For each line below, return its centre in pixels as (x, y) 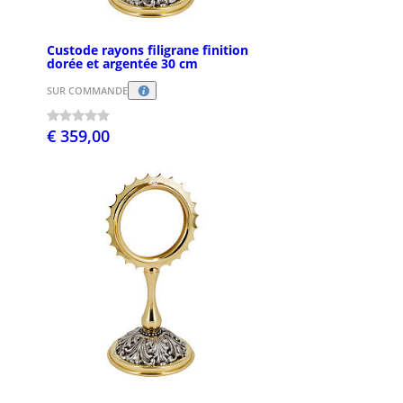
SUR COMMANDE (87, 91)
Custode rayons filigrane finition (148, 49)
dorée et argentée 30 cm (122, 63)
